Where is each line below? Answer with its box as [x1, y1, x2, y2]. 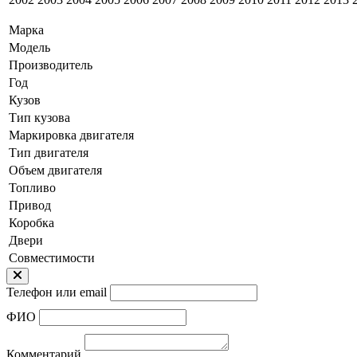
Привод [9, 198, 51, 213]
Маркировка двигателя [9, 128, 134, 143]
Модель [9, 41, 50, 55]
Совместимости [9, 251, 95, 265]
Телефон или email [6, 285, 107, 300]
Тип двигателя [9, 146, 88, 160]
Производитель [9, 58, 92, 73]
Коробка [9, 216, 54, 230]
